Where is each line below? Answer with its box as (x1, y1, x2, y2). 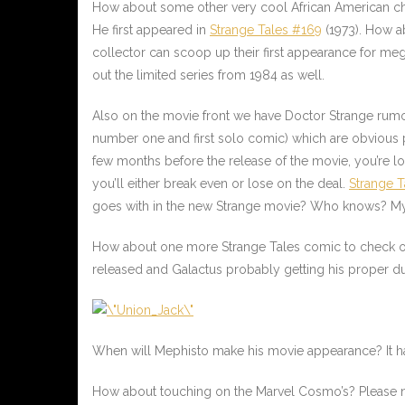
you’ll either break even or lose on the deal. (92, 176, 349, 192)
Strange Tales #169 (210, 23, 322, 38)
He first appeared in (92, 23, 210, 38)
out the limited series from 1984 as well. (92, 68, 328, 83)
